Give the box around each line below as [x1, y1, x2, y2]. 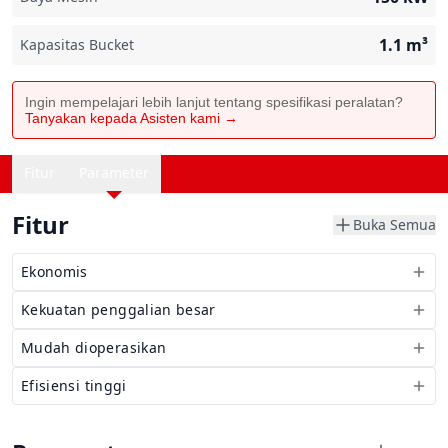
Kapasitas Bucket [20, 35, 134, 54]
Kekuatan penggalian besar [21, 300, 216, 319]
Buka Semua [353, 215, 436, 234]
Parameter [79, 163, 149, 182]
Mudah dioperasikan [21, 338, 167, 357]
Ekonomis [21, 262, 88, 281]
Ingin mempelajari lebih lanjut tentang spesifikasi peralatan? [25, 94, 403, 110]
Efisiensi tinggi [21, 376, 127, 395]
